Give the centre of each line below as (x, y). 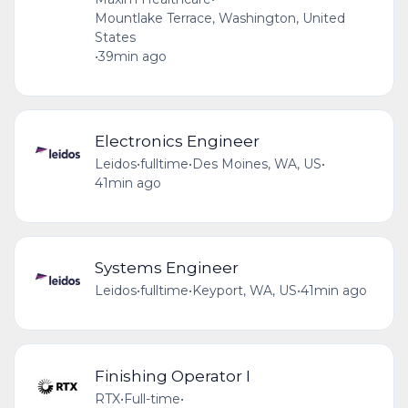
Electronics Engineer (177, 141)
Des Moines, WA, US (256, 164)
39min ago (132, 56)
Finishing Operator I (172, 375)
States (115, 37)
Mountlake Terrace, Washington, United (219, 18)
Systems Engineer (166, 268)
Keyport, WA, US (244, 291)
